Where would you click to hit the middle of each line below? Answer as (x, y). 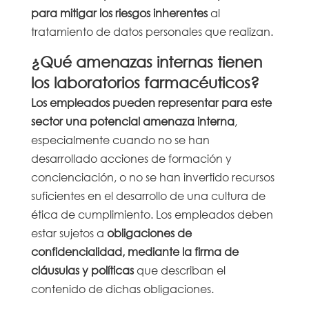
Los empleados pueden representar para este (151, 102)
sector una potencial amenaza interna (132, 121)
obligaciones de (149, 232)
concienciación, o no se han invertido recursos (152, 177)
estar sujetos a (69, 232)
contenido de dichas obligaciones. (122, 288)
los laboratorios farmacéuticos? (145, 82)
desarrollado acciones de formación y (131, 158)
